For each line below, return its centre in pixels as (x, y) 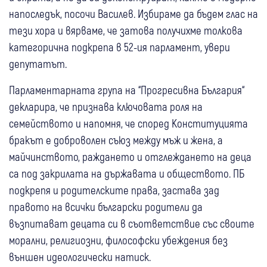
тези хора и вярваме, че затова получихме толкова (126, 30)
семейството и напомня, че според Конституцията (128, 123)
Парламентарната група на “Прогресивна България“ (127, 90)
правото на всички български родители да (106, 207)
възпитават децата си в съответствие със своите (132, 223)
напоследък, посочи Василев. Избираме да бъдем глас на (133, 14)
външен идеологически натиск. (81, 257)
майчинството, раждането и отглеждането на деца (130, 157)
